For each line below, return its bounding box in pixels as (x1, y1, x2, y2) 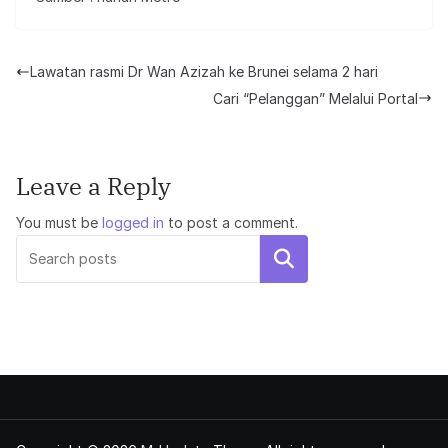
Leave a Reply (16, 169, 171, 202)
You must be (16, 213, 102, 231)
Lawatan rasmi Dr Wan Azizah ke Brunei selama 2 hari (30, 63, 378, 81)
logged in (102, 213, 164, 231)
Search (256, 248, 312, 269)
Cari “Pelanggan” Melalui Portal (213, 89, 418, 107)
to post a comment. (164, 213, 298, 231)
